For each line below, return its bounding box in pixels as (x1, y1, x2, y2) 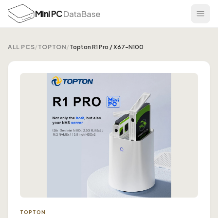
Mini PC (35, 8, 64, 19)
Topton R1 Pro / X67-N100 (70, 43, 144, 51)
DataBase (63, 8, 101, 19)
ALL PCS (8, 43, 35, 51)
